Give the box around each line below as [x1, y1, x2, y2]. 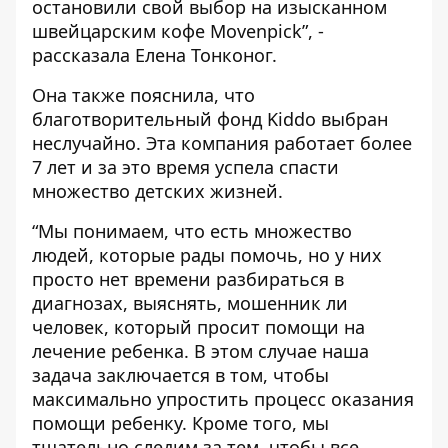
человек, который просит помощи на [32, 315, 365, 339]
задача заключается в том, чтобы [32, 363, 329, 387]
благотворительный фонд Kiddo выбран [32, 107, 388, 131]
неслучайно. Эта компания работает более [32, 131, 412, 155]
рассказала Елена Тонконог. [32, 43, 277, 67]
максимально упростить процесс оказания [32, 387, 414, 411]
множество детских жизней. [32, 179, 283, 203]
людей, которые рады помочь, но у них [32, 243, 382, 267]
